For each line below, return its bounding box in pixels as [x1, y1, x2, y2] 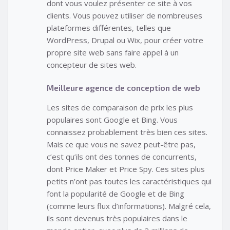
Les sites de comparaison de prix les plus [47, 102, 193, 112]
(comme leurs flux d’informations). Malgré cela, [47, 200, 211, 211]
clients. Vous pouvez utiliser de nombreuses [47, 10, 202, 21]
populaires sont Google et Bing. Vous [47, 114, 178, 125]
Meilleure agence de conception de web [47, 82, 200, 92]
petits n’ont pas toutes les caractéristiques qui [47, 176, 212, 186]
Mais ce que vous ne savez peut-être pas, [47, 139, 196, 149]
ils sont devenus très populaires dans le [47, 213, 187, 223]
